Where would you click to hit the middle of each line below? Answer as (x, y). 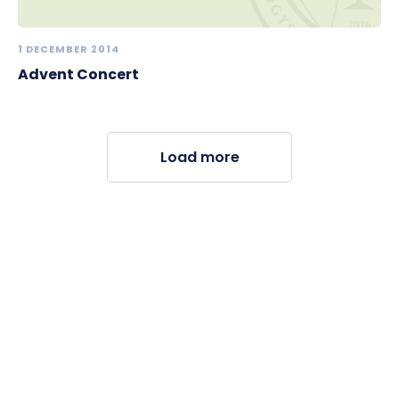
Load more (199, 157)
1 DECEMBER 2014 (69, 49)
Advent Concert (78, 74)
